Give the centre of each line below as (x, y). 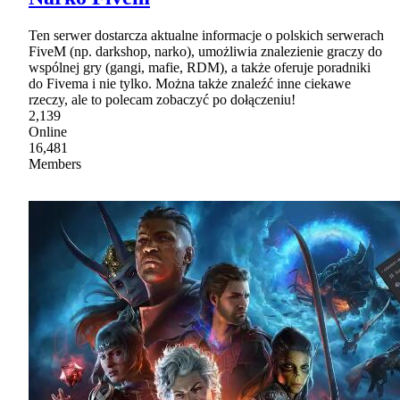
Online (48, 132)
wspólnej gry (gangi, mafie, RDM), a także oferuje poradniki (200, 68)
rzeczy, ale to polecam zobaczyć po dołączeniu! (162, 100)
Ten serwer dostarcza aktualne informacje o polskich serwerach (206, 36)
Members (55, 164)
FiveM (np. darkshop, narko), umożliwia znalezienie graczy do (205, 52)
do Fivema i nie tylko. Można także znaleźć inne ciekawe (190, 84)
